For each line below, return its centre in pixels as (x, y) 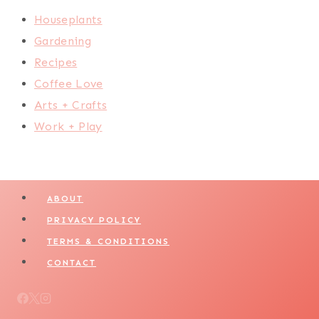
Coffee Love (69, 84)
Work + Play (68, 126)
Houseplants (68, 20)
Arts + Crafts (71, 105)
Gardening (63, 41)
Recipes (56, 62)
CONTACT (72, 263)
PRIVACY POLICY (94, 220)
